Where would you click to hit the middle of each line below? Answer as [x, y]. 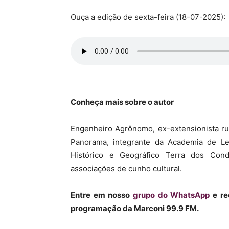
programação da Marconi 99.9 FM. [135, 208]
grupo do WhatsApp [173, 195]
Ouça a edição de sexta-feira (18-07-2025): [148, 17]
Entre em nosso [102, 195]
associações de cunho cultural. [126, 168]
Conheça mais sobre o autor [122, 102]
